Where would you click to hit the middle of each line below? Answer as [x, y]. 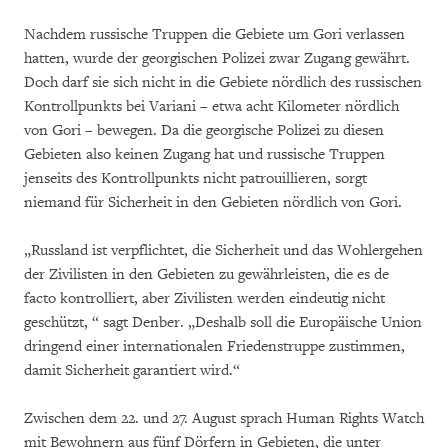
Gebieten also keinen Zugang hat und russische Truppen [204, 154]
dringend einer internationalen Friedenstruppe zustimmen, [214, 346]
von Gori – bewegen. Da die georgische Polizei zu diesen [204, 130]
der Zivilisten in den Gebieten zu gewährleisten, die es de [206, 274]
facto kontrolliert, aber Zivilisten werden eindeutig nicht [204, 298]
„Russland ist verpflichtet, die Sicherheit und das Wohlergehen [223, 250]
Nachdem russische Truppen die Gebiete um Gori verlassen [214, 34]
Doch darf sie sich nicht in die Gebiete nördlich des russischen [223, 82]
